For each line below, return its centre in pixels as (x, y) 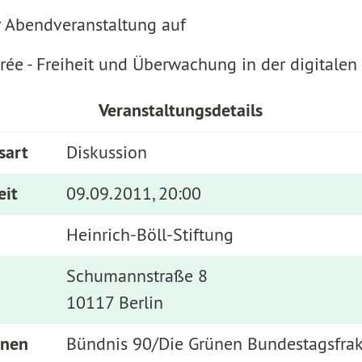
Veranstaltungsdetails (181, 110)
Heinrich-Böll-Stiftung (149, 234)
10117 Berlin (114, 302)
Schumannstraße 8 (137, 276)
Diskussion (106, 152)
